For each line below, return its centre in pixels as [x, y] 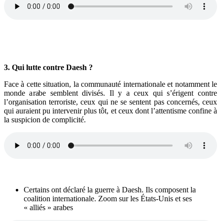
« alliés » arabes [48, 207]
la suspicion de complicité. [45, 119]
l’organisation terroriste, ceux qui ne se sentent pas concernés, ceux [110, 102]
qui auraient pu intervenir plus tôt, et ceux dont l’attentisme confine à [110, 110]
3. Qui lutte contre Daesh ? [48, 67]
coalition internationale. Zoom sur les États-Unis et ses [108, 198]
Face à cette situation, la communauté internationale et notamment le [110, 84]
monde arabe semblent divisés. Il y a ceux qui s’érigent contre [110, 93]
